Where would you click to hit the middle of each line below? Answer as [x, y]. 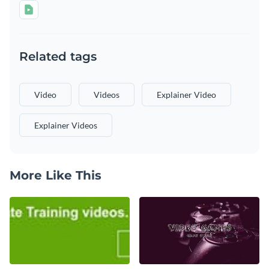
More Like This [56, 175]
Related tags [58, 56]
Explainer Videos [66, 125]
